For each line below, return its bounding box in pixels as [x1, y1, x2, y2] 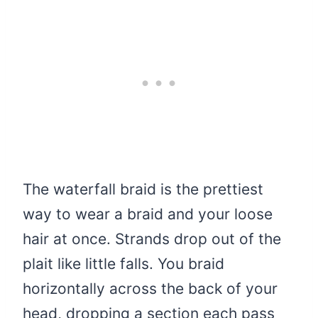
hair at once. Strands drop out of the [23, 230, 281, 248]
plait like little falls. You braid [23, 255, 224, 273]
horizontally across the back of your [23, 280, 278, 298]
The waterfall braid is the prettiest [23, 180, 263, 199]
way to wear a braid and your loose [23, 205, 273, 224]
